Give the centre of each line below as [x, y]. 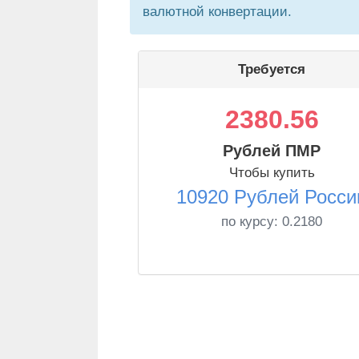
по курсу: [252, 222]
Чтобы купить [272, 173]
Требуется [272, 69]
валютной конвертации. [217, 12]
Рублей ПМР [272, 151]
